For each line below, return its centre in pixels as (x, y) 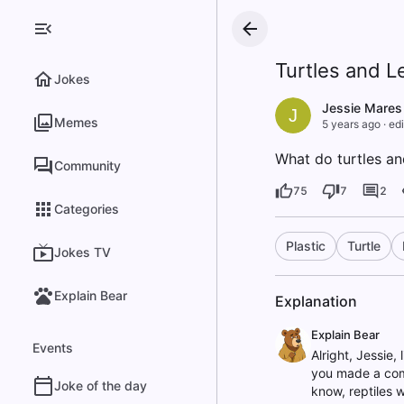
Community (87, 165)
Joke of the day (101, 386)
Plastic (305, 246)
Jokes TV (83, 252)
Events (53, 348)
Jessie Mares (362, 108)
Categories (87, 209)
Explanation (316, 301)
